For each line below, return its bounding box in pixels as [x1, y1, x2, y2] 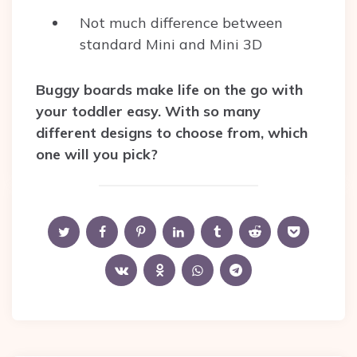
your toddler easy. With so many [36, 102, 261, 121]
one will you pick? [36, 145, 162, 164]
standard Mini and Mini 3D [80, 35, 262, 54]
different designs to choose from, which [36, 124, 308, 143]
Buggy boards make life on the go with [36, 80, 303, 100]
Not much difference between [80, 14, 283, 33]
